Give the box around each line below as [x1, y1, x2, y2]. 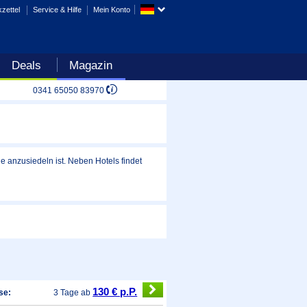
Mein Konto [93, 5, 131, 14]
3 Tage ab [53, 287, 93, 297]
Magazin [69, 59, 113, 73]
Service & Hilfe [33, 5, 82, 14]
